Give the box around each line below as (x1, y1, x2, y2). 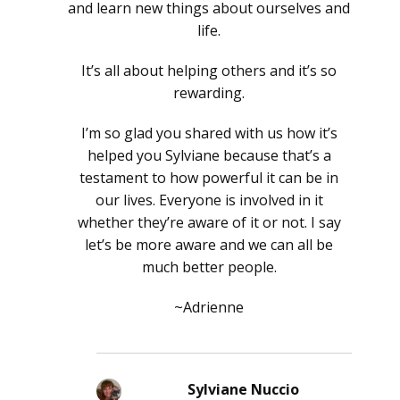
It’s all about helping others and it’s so (81, 61, 337, 81)
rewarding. (173, 83, 245, 104)
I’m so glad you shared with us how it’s (80, 123, 337, 144)
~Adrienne (174, 297, 244, 318)
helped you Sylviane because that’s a (87, 146, 331, 166)
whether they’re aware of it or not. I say (77, 212, 341, 233)
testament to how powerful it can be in (79, 168, 338, 188)
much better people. (141, 257, 277, 278)
